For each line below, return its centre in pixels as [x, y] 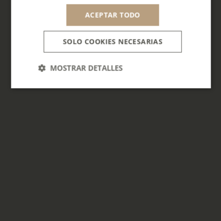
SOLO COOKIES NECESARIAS [113, 41]
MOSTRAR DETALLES [86, 68]
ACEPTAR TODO [113, 15]
